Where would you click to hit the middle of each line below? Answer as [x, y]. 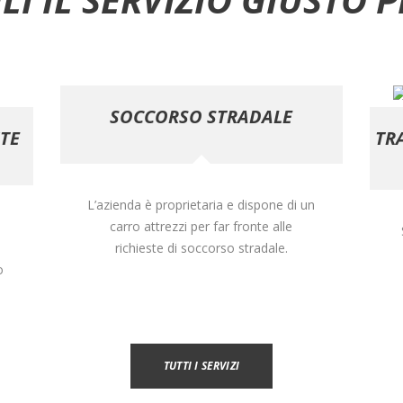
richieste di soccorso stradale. [201, 248]
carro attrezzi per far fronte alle [201, 227]
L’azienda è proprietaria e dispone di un [201, 205]
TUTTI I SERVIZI [201, 366]
